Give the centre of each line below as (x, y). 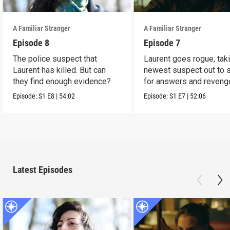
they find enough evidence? (62, 81)
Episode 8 (31, 43)
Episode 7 (162, 43)
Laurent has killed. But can (60, 70)
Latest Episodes (43, 169)
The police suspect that (55, 59)
